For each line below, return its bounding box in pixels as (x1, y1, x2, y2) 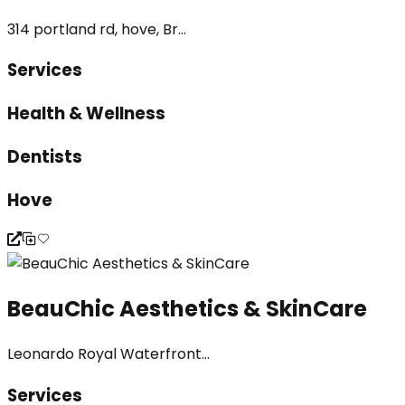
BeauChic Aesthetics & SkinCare (7, 294, 367, 325)
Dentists (7, 144, 82, 169)
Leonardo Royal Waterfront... (7, 344, 210, 365)
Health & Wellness (7, 101, 165, 127)
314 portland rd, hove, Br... (7, 18, 186, 40)
